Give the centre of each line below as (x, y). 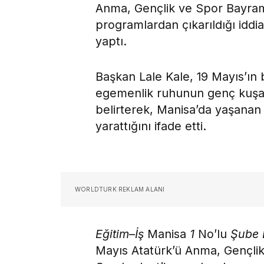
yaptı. (111, 42)
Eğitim (112, 234)
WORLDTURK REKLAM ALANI (120, 189)
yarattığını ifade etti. (151, 126)
